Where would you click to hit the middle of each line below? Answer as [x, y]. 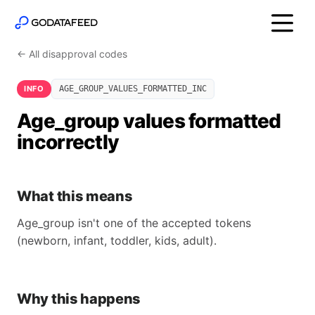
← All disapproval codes [72, 54]
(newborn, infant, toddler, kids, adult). [117, 240]
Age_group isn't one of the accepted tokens [134, 223]
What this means [75, 196]
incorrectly [68, 142]
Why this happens [79, 299]
